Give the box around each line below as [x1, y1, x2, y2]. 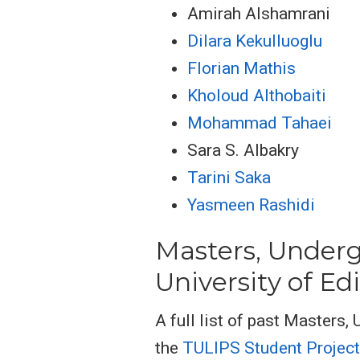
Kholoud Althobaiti [187, 86, 326, 106]
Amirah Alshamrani [187, 4, 330, 24]
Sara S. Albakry [187, 141, 299, 161]
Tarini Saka [187, 168, 271, 188]
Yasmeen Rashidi [187, 195, 315, 215]
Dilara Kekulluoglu [187, 31, 322, 51]
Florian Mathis [187, 59, 296, 79]
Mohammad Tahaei [187, 113, 332, 133]
